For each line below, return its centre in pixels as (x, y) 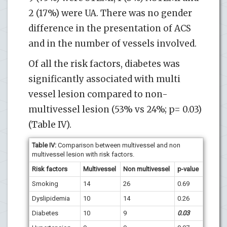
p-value (188, 169)
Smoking (45, 183)
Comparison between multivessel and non (119, 145)
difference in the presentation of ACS (110, 28)
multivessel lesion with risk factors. (83, 154)
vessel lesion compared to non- (98, 94)
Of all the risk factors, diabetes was (104, 64)
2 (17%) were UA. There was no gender (110, 13)
